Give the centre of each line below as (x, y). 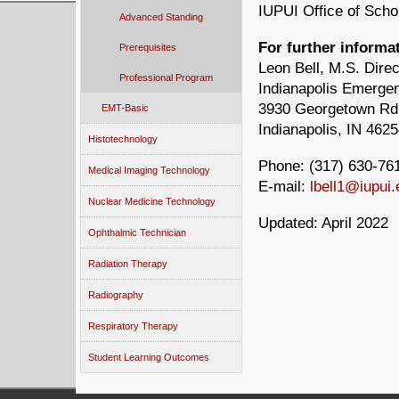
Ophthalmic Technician (137, 232)
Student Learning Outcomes (149, 357)
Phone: (284, 166)
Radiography (116, 295)
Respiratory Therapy (133, 326)
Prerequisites (148, 47)
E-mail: (282, 187)
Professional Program (166, 77)
